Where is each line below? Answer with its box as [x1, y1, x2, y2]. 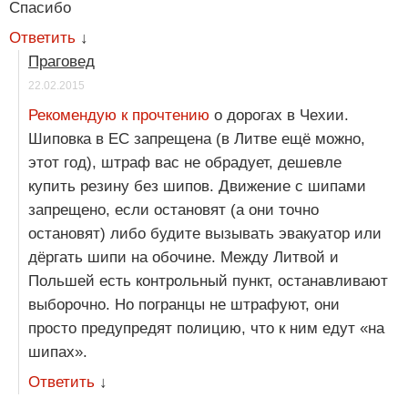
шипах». [28, 343, 87, 362]
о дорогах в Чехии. [209, 107, 349, 125]
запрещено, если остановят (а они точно [28, 201, 319, 219]
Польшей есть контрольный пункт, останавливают [28, 272, 388, 291]
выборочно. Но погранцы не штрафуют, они [28, 296, 340, 314]
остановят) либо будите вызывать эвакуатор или [28, 225, 382, 243]
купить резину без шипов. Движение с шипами [28, 178, 366, 196]
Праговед [28, 53, 95, 71]
